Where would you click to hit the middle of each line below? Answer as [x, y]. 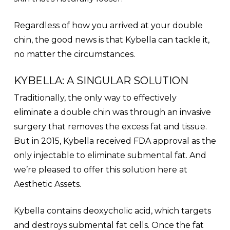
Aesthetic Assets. [47, 184]
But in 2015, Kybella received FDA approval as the [115, 141]
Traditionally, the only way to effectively [95, 98]
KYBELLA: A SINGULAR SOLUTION [101, 80]
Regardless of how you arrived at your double [108, 25]
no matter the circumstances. [74, 54]
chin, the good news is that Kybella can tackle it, [111, 40]
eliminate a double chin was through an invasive [112, 112]
